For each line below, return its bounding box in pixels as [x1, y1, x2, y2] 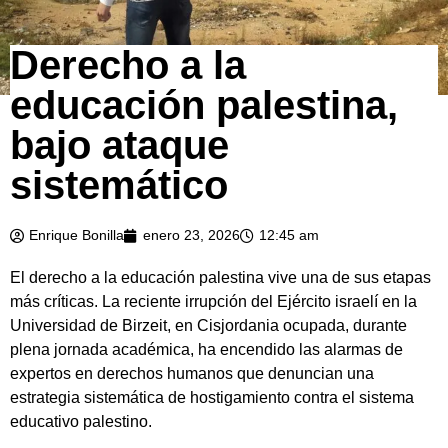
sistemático [10, 163, 228, 208]
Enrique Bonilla [29, 227, 124, 244]
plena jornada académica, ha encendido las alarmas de [10, 341, 403, 359]
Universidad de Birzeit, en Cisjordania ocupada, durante [10, 317, 407, 335]
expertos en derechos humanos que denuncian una [10, 365, 374, 383]
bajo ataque [10, 123, 229, 168]
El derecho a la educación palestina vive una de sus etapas [10, 269, 431, 287]
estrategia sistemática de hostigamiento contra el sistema [10, 389, 414, 407]
